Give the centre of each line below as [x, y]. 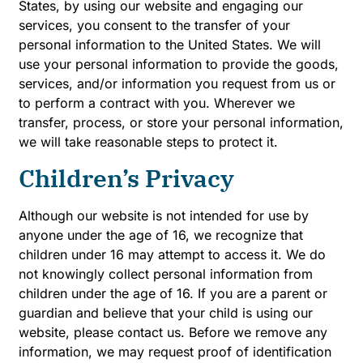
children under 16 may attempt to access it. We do [172, 254]
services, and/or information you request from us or [177, 84]
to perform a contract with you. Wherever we [157, 103]
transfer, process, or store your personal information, [181, 123]
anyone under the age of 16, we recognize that [161, 235]
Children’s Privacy [126, 177]
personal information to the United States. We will [170, 45]
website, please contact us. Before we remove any [173, 332]
